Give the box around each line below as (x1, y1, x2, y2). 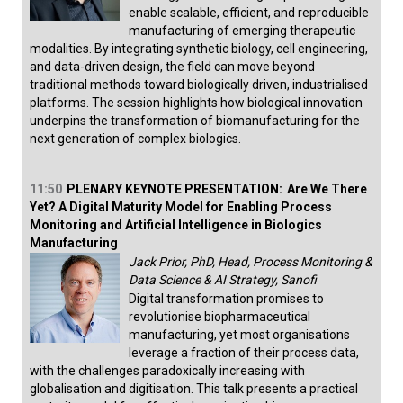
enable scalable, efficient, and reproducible (129, 5, 369, 21)
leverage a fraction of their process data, (129, 345, 359, 361)
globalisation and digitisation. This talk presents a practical (30, 381, 358, 397)
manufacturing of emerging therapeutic (129, 23, 355, 39)
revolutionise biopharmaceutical (129, 309, 310, 325)
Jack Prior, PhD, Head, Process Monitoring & (129, 255, 372, 270)
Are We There (287, 182, 367, 197)
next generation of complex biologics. (30, 131, 241, 147)
